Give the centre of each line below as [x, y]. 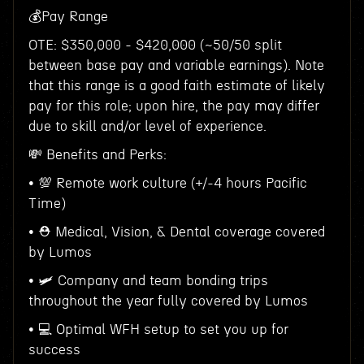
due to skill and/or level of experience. [147, 126]
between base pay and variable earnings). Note [176, 65]
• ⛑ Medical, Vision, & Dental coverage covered [176, 232]
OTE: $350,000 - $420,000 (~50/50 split [155, 45]
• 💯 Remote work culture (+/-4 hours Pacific [167, 183]
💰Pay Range [68, 17]
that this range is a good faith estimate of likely [176, 86]
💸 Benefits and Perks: [97, 155]
